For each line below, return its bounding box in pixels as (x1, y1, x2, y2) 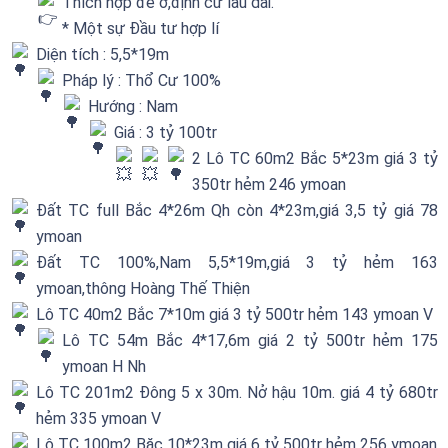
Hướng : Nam (88, 96, 178, 116)
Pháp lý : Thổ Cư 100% (62, 70, 221, 90)
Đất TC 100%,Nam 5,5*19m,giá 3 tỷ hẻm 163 (36, 252, 438, 272)
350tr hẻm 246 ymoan (192, 174, 346, 194)
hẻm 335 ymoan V (36, 408, 161, 428)
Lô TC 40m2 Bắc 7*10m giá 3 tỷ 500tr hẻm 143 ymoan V (36, 304, 433, 324)
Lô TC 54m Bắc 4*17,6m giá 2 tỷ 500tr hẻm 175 (62, 330, 438, 350)
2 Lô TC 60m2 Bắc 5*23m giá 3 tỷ (192, 148, 438, 168)
